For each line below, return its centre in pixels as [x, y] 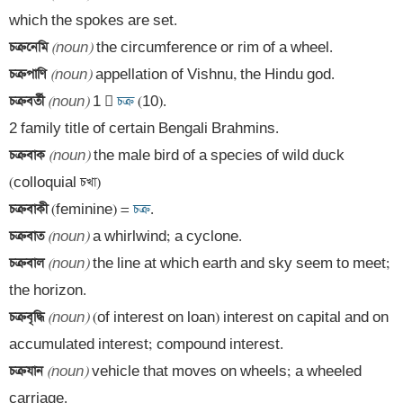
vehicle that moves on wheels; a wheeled [225, 372]
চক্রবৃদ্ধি [28, 318]
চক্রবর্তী [28, 102]
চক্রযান [28, 372]
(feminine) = [90, 210]
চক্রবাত [28, 237]
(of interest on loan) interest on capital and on [239, 318]
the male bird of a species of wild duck [217, 156]
